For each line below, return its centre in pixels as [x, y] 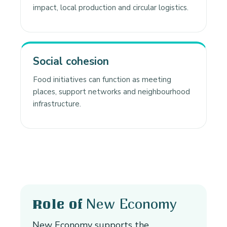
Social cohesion [71, 62]
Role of [58, 204]
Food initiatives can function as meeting [102, 80]
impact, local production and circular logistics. [111, 8]
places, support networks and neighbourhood [111, 92]
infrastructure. [57, 104]
